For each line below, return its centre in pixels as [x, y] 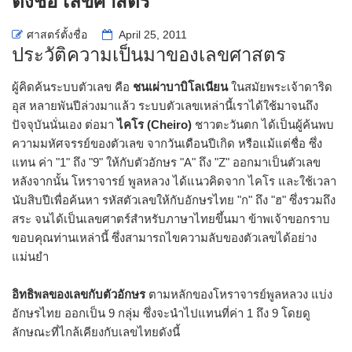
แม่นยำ [30, 256]
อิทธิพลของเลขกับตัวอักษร [79, 294]
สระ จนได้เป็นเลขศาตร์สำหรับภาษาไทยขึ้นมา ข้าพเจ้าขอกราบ [171, 218]
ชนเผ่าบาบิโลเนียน [180, 86]
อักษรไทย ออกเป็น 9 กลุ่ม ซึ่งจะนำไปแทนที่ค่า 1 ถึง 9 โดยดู [161, 313]
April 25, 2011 [152, 34]
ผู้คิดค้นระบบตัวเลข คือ [72, 86]
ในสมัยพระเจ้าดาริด [280, 86]
